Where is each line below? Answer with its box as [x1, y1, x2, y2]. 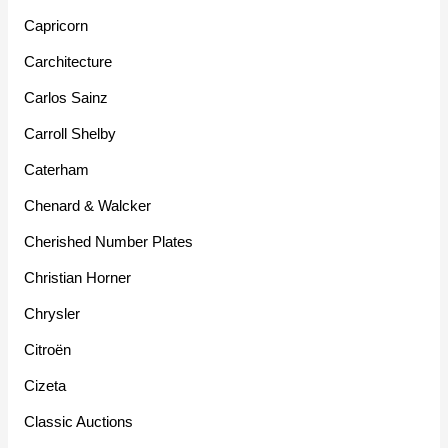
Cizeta [24, 376, 67, 394]
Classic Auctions [24, 412, 134, 430]
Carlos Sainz [24, 88, 109, 106]
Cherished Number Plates [24, 232, 194, 250]
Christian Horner [24, 268, 132, 286]
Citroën [24, 340, 72, 358]
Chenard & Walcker [24, 196, 152, 214]
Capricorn [24, 16, 89, 34]
